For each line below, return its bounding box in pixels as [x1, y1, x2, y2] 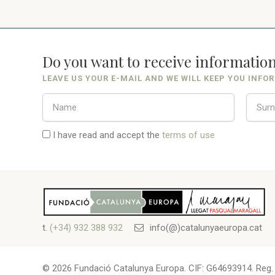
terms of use [161, 130, 215, 141]
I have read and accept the [50, 130, 162, 141]
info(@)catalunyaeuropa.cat [147, 222, 262, 233]
